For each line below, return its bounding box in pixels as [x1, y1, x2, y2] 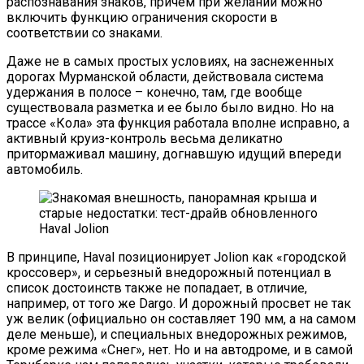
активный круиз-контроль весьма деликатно [6, 130, 283, 146]
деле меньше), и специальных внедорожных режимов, [6, 326, 347, 342]
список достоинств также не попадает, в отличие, [6, 279, 307, 296]
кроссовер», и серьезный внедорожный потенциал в [6, 264, 331, 280]
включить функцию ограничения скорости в [6, 9, 278, 25]
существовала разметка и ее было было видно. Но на [6, 99, 334, 115]
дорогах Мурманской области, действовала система [6, 68, 323, 84]
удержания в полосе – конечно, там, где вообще [6, 84, 302, 100]
